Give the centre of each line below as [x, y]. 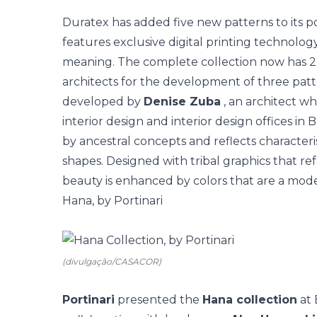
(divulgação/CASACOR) [112, 261]
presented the [158, 300]
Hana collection [250, 300]
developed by [103, 102]
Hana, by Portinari [113, 201]
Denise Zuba [182, 102]
